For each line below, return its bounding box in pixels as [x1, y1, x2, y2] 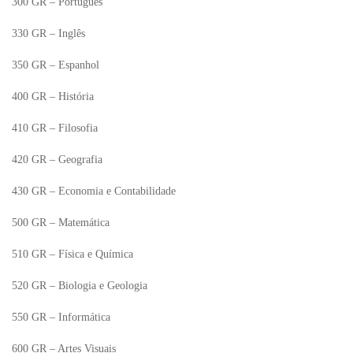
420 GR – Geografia [12, 154, 102, 165]
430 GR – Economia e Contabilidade [12, 185, 176, 197]
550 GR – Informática [12, 311, 110, 323]
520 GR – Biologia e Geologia [12, 280, 147, 292]
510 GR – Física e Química [12, 248, 133, 260]
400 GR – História [12, 91, 94, 102]
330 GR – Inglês [12, 28, 85, 39]
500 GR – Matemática [12, 217, 110, 229]
